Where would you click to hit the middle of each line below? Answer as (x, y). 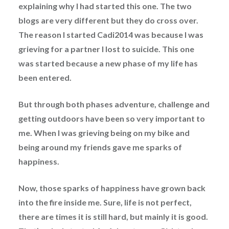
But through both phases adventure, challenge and (114, 104)
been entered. (45, 77)
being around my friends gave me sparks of (100, 147)
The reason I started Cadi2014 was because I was (111, 34)
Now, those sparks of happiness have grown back (112, 188)
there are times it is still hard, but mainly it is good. (113, 216)
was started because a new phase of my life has (108, 63)
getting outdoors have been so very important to (111, 118)
